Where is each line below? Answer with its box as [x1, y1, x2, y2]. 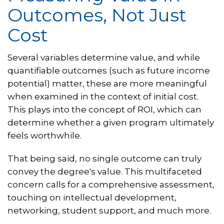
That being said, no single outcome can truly [7, 153, 201, 164]
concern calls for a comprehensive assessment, [7, 179, 214, 190]
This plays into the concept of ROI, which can [7, 104, 201, 115]
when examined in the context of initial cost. [7, 91, 198, 102]
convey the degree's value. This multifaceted [7, 166, 202, 177]
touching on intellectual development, [7, 192, 176, 203]
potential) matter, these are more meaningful [7, 78, 207, 89]
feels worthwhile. [7, 130, 81, 141]
